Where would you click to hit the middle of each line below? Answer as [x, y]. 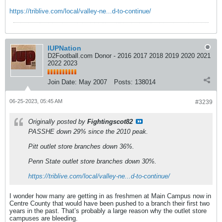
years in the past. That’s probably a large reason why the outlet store [108, 211]
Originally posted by [58, 122]
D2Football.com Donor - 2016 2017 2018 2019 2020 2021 [129, 56]
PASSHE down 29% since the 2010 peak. [88, 132]
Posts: [123, 82]
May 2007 [93, 82]
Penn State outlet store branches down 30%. [92, 161]
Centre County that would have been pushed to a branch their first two [110, 203]
